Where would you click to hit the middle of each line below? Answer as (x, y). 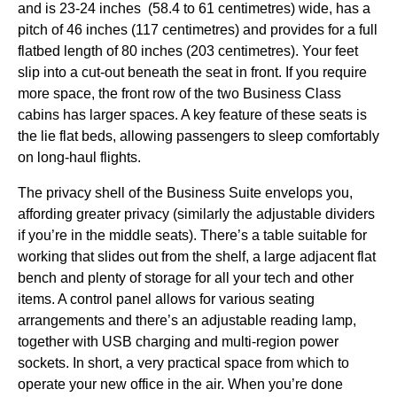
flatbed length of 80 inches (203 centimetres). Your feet (188, 51)
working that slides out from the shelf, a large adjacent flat (197, 257)
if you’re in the (63, 235)
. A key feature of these (247, 115)
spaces (152, 115)
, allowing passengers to (191, 136)
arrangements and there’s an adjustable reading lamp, (187, 320)
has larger (94, 115)
